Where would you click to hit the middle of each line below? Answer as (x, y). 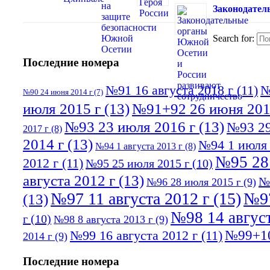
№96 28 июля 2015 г (193, 182)
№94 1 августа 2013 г (139, 146)
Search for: (234, 38)
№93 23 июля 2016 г (130, 127)
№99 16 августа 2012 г (134, 236)
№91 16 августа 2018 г (169, 90)
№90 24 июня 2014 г (58, 92)
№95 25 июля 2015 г (137, 164)
